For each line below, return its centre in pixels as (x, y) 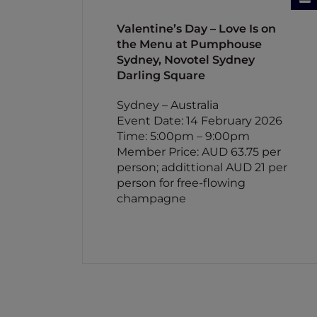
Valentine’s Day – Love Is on (196, 29)
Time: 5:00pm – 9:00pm (183, 136)
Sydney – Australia (168, 105)
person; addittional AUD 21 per (202, 167)
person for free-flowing (181, 183)
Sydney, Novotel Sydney (186, 60)
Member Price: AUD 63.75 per (199, 152)
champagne (151, 198)
